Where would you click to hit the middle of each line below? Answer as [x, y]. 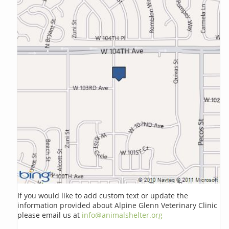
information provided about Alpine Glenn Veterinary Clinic [118, 205]
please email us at [50, 215]
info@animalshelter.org [122, 215]
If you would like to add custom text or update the [103, 195]
